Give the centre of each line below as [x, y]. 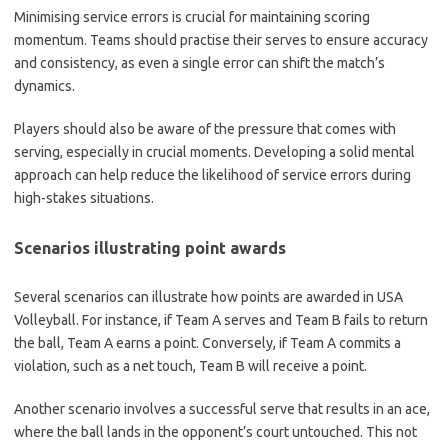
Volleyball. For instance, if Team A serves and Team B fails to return [221, 319]
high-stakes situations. [84, 197]
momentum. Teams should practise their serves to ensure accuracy [221, 39]
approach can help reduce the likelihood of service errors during [212, 174]
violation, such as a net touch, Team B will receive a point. [190, 365]
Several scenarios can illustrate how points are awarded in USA [208, 296]
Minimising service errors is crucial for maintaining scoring [192, 16]
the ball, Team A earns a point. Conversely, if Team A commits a [207, 342]
